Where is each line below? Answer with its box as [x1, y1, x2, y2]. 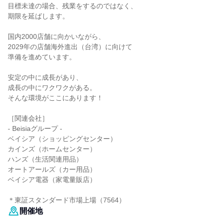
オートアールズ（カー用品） [8, 165, 96, 173]
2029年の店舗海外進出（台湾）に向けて [8, 43, 132, 51]
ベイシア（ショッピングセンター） [8, 135, 117, 143]
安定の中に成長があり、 [8, 73, 83, 81]
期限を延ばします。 [8, 12, 69, 20]
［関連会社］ [8, 114, 49, 122]
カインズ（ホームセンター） [8, 145, 96, 153]
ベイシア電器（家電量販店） [8, 176, 96, 183]
